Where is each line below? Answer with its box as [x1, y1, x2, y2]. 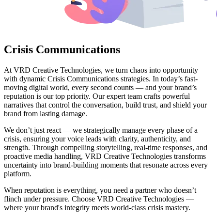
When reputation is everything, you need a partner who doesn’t [4, 186, 196, 194]
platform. [4, 169, 31, 178]
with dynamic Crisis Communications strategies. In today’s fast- [4, 74, 198, 83]
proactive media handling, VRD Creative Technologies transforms [4, 152, 206, 160]
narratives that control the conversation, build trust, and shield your [4, 100, 207, 109]
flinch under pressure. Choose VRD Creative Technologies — [4, 194, 194, 203]
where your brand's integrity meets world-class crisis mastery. [4, 203, 190, 212]
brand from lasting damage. [4, 109, 87, 118]
